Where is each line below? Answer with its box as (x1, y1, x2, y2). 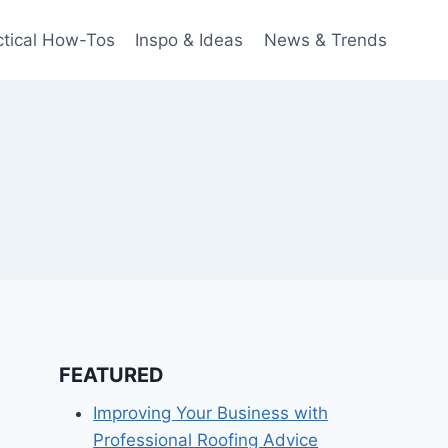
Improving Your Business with (93, 403, 329, 423)
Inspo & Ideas (135, 29, 244, 50)
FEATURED (59, 363, 165, 387)
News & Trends (263, 29, 387, 50)
